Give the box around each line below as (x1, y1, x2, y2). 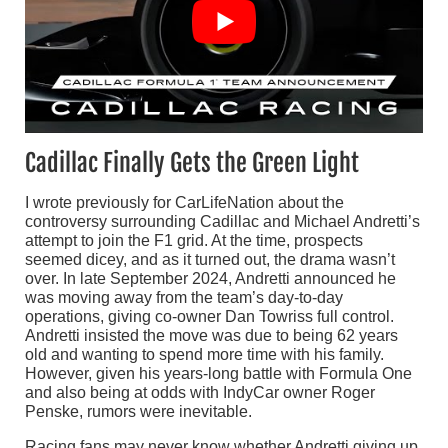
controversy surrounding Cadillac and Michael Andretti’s (25, 212, 420, 230)
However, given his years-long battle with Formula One (25, 364, 412, 382)
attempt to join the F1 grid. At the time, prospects (25, 231, 363, 249)
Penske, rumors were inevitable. (25, 402, 252, 420)
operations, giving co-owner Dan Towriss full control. (25, 307, 394, 325)
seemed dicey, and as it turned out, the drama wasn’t (25, 250, 395, 268)
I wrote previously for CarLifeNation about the (25, 193, 344, 211)
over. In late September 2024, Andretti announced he (25, 269, 396, 287)
